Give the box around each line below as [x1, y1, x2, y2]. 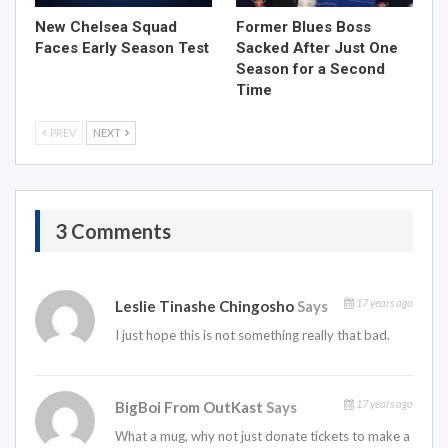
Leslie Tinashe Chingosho [115, 297, 294, 316]
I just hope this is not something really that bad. [115, 327, 390, 344]
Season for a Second [236, 60, 385, 79]
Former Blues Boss [236, 18, 371, 37]
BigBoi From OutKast [115, 398, 266, 417]
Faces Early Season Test [35, 39, 209, 58]
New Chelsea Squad [35, 18, 177, 37]
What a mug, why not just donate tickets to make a [115, 428, 410, 445]
